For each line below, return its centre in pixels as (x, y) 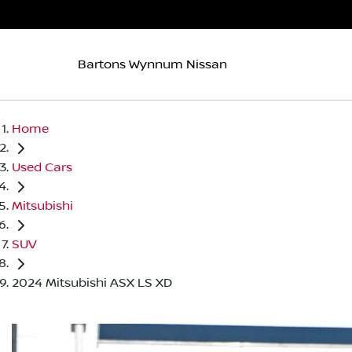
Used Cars (42, 167)
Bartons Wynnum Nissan (152, 64)
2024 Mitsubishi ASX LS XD (92, 282)
